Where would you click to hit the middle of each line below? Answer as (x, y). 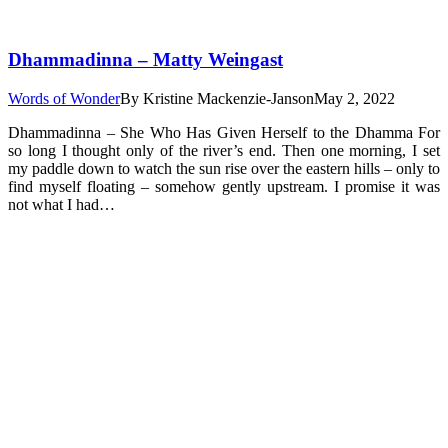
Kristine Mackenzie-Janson (228, 98)
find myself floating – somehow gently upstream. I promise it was (224, 186)
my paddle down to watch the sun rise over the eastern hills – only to (224, 168)
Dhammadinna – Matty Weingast (145, 59)
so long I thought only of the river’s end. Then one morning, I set (224, 150)
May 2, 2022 (354, 98)
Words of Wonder (64, 98)
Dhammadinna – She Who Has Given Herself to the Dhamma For (224, 132)
